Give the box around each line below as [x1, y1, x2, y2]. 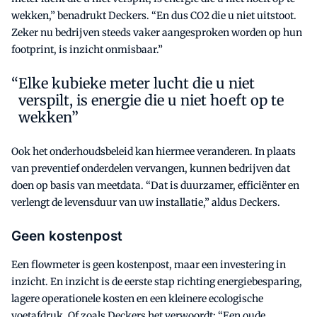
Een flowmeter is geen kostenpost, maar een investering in [11, 258, 286, 271]
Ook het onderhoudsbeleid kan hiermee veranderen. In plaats [11, 144, 296, 158]
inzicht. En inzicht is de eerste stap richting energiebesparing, [11, 275, 302, 288]
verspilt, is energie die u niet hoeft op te [18, 91, 284, 109]
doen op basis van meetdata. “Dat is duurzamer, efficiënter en [11, 178, 299, 192]
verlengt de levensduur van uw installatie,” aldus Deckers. [11, 195, 280, 209]
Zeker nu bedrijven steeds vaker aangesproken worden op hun [11, 25, 302, 39]
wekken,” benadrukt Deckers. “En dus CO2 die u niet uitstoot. [11, 8, 296, 22]
